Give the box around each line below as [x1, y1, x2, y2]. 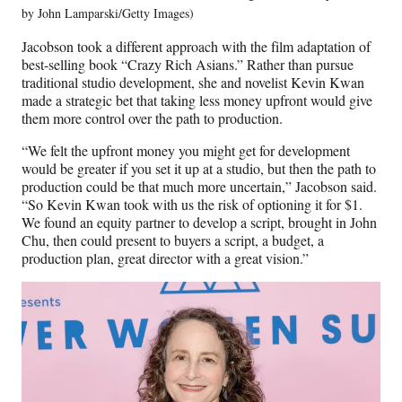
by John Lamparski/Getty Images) [22, 4, 194, 22]
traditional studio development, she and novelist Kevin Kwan [22, 72, 364, 92]
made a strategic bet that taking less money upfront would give [22, 90, 372, 109]
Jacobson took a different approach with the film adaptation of [22, 36, 371, 56]
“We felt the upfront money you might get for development [22, 140, 350, 160]
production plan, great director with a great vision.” [22, 248, 309, 267]
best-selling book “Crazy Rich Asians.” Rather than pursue [22, 54, 354, 74]
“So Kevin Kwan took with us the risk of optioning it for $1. [22, 194, 363, 214]
